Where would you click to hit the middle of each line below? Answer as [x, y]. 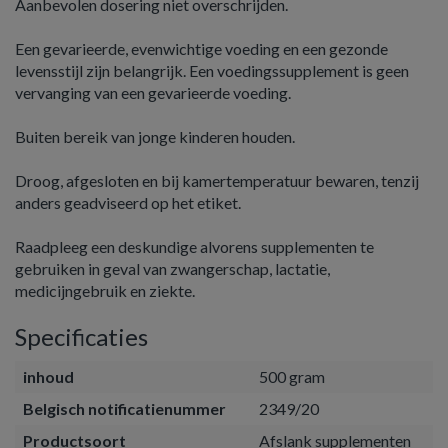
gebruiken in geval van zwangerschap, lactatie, [172, 268]
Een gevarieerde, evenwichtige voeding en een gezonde [201, 48]
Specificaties [81, 336]
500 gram [292, 376]
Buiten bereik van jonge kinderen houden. [155, 136]
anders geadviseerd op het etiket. [128, 202]
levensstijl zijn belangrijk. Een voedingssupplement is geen [212, 70]
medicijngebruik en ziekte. [105, 290]
